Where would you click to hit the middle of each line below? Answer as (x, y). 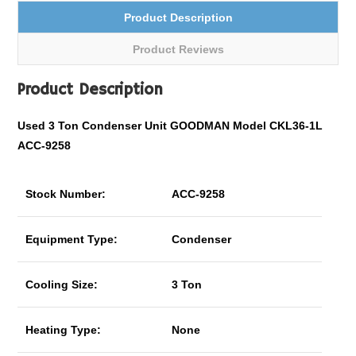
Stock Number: (66, 194)
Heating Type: (64, 330)
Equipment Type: (72, 239)
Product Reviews (178, 49)
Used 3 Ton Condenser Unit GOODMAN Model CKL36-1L (170, 126)
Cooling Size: (62, 284)
